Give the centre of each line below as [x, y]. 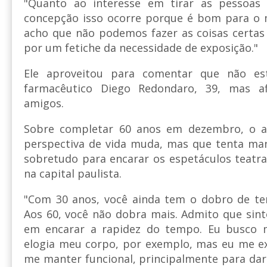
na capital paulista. [73, 173]
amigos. [44, 103]
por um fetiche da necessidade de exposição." [141, 47]
